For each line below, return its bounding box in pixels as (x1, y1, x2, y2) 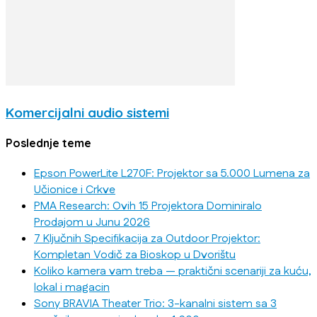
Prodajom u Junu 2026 (34, 214, 150, 231)
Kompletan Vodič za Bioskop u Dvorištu (34, 246, 236, 263)
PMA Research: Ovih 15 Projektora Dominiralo (34, 197, 262, 214)
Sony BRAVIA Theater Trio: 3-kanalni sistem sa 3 (34, 295, 277, 312)
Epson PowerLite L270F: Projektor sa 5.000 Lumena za (34, 165, 310, 182)
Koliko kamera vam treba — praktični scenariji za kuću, (34, 263, 311, 279)
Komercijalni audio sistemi (6, 104, 169, 122)
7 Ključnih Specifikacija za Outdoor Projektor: (34, 230, 260, 247)
